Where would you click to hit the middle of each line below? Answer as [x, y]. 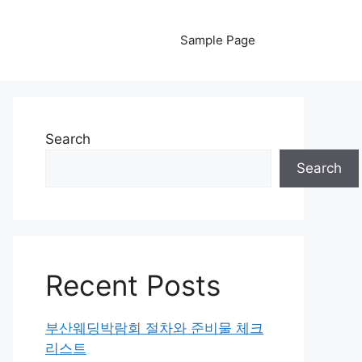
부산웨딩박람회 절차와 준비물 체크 [154, 328]
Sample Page [218, 40]
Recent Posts [133, 285]
